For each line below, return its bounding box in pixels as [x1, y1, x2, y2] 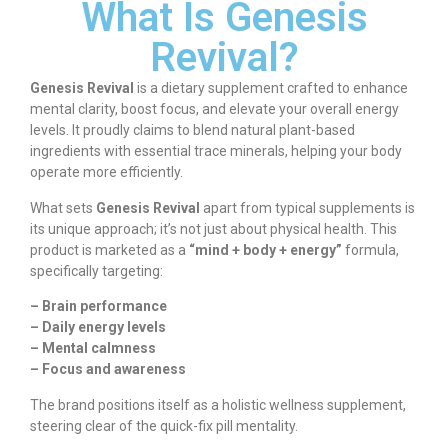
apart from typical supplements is [200, 199, 415, 216]
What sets [30, 199, 96, 216]
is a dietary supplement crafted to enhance [134, 80, 408, 97]
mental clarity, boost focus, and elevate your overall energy [30, 101, 399, 118]
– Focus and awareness [30, 361, 186, 378]
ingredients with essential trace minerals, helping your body [30, 143, 402, 160]
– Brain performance [30, 298, 167, 315]
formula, [342, 241, 399, 258]
